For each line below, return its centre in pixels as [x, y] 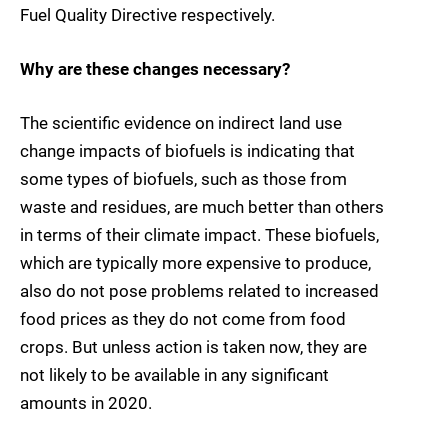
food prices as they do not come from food [183, 319]
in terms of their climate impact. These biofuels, [199, 235]
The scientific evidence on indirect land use [181, 123]
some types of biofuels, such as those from [183, 179]
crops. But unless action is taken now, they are [193, 347]
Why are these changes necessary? [155, 69]
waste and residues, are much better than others [202, 207]
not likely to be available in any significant [174, 375]
